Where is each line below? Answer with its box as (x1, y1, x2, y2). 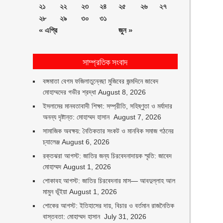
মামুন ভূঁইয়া (43, 188, 68, 196)
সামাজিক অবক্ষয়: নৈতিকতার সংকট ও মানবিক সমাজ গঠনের (43, 127, 174, 135)
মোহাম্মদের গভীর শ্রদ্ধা (43, 88, 97, 96)
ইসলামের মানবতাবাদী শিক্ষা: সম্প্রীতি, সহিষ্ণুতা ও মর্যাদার (43, 102, 173, 110)
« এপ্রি (39, 26, 58, 34)
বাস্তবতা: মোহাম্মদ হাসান (43, 213, 103, 221)
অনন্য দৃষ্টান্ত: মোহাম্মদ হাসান (43, 113, 112, 121)
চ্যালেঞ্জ (43, 138, 60, 146)
